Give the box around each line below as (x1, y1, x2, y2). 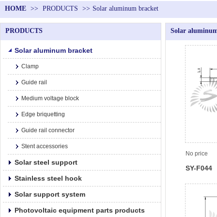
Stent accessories (21, 143, 68, 150)
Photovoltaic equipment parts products (15, 206, 145, 214)
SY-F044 (186, 164, 212, 172)
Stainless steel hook (15, 174, 82, 182)
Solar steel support (15, 158, 77, 166)
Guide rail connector (21, 127, 75, 134)
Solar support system (15, 190, 85, 198)
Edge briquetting (21, 111, 65, 118)
